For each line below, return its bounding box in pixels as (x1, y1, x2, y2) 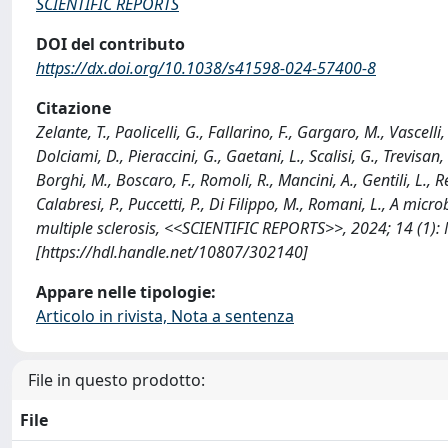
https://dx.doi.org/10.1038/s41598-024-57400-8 (36, 57, 376, 79)
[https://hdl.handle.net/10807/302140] (36, 241, 308, 263)
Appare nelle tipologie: (36, 281, 216, 303)
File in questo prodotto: (28, 369, 205, 391)
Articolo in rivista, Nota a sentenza (36, 305, 294, 327)
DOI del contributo (36, 33, 185, 55)
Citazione (36, 97, 111, 119)
